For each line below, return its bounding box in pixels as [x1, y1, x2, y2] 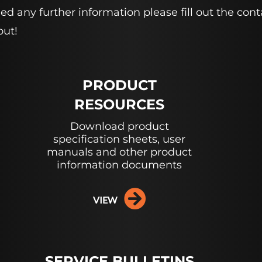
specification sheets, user [53, 133, 186, 146]
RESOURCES [74, 96, 165, 113]
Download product [70, 120, 169, 133]
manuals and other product [47, 146, 192, 158]
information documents [57, 158, 182, 171]
